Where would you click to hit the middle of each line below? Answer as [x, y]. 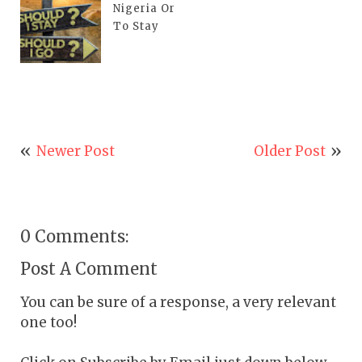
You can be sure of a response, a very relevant [178, 302]
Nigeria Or [144, 8]
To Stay [136, 26]
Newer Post [75, 151]
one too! [48, 322]
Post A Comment [89, 269]
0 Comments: [74, 236]
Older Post [290, 151]
